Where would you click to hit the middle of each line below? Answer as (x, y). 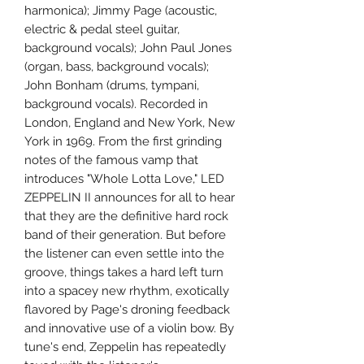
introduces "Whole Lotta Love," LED (124, 179)
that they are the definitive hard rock (126, 217)
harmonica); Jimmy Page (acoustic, (121, 11)
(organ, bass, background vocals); (117, 67)
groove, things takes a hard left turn (124, 273)
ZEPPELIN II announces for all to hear (130, 198)
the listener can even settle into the (124, 254)
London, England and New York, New (130, 123)
